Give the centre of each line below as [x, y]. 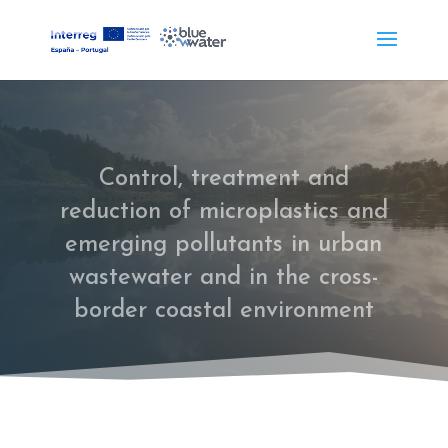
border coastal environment [223, 311]
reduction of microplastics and [223, 212]
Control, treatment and [223, 179]
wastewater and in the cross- [223, 278]
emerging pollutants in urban [224, 245]
